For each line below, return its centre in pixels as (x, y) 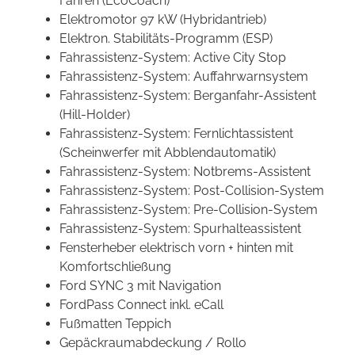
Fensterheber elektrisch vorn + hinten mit (176, 248)
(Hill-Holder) (95, 115)
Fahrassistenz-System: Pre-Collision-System (189, 210)
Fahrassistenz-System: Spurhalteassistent (180, 229)
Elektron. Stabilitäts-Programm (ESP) (166, 39)
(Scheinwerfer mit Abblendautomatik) (168, 153)
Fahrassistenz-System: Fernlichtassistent (176, 134)
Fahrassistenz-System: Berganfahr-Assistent (188, 96)
